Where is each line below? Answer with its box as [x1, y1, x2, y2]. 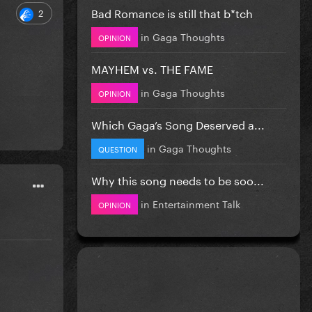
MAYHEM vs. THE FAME [91, 58, 213, 77]
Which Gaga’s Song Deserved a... [91, 114, 265, 132]
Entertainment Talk [153, 195, 240, 211]
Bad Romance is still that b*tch [91, 3, 253, 21]
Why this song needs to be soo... [91, 170, 264, 188]
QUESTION [98, 141, 137, 155]
